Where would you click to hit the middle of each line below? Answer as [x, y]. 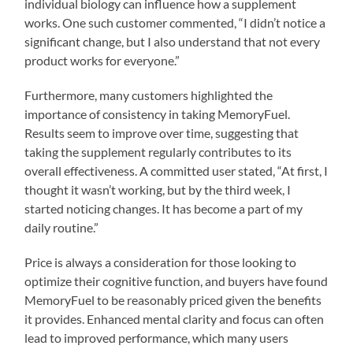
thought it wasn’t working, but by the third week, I [158, 189]
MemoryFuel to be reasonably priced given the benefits [173, 299]
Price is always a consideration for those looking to [161, 262]
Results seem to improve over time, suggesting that [162, 132]
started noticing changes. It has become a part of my [164, 208]
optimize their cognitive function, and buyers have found [176, 281]
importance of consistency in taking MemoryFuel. [158, 113]
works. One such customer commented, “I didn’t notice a [175, 22]
